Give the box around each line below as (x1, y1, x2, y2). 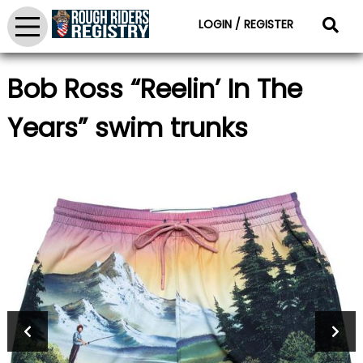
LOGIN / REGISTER (199, 16, 294, 32)
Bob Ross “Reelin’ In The (6, 70, 302, 108)
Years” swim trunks (6, 109, 248, 147)
